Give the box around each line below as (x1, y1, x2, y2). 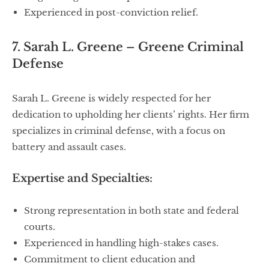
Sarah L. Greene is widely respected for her (12, 92, 211, 104)
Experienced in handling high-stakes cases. (24, 237, 219, 249)
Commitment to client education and (24, 253, 195, 265)
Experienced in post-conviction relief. (24, 7, 198, 19)
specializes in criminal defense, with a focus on (12, 125, 225, 137)
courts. (24, 221, 55, 233)
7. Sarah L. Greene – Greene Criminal (12, 40, 244, 55)
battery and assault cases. (12, 141, 126, 153)
